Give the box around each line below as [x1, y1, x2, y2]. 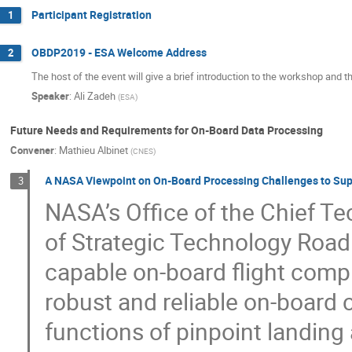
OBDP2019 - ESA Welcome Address [31, 45, 207, 60]
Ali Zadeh [74, 89, 115, 104]
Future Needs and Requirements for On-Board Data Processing [10, 123, 323, 138]
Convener [10, 142, 54, 157]
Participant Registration [31, 6, 152, 22]
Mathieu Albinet [59, 142, 128, 157]
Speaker [31, 89, 69, 104]
